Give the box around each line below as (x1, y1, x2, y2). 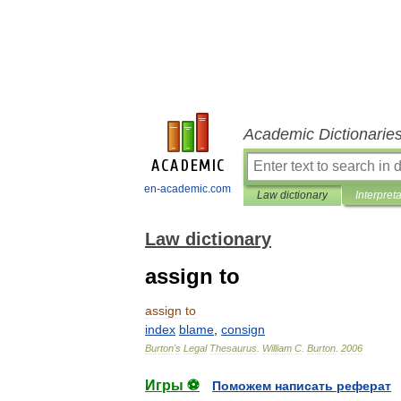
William (262, 343, 292, 354)
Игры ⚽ (145, 378, 200, 393)
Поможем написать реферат (212, 379, 391, 393)
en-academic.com (144, 183, 231, 195)
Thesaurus (209, 343, 257, 354)
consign (221, 322, 265, 337)
